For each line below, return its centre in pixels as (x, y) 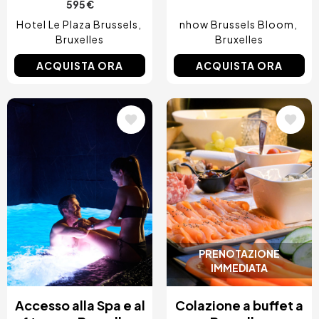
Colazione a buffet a (239, 305)
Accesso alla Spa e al (80, 305)
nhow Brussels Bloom (236, 25)
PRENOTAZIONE (239, 253)
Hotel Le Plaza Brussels (77, 25)
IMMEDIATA (239, 267)
